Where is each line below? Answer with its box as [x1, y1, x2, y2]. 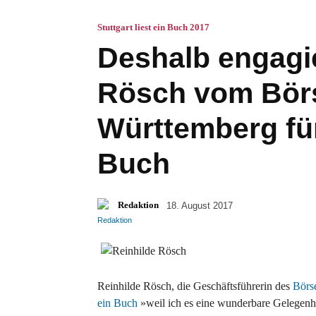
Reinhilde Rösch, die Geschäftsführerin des [97, 279, 293, 292]
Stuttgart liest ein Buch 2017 [97, 21, 209, 32]
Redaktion [118, 200, 159, 211]
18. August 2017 [166, 200, 233, 211]
